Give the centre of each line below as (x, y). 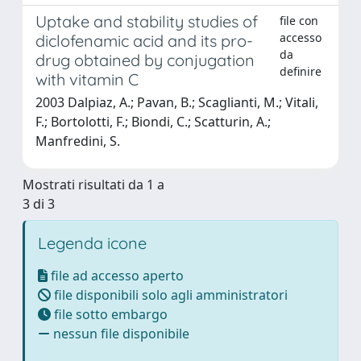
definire (300, 71)
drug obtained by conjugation (145, 60)
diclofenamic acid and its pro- (144, 40)
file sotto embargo (109, 314)
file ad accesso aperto (116, 275)
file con (299, 20)
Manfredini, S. (78, 141)
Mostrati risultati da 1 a (93, 184)
